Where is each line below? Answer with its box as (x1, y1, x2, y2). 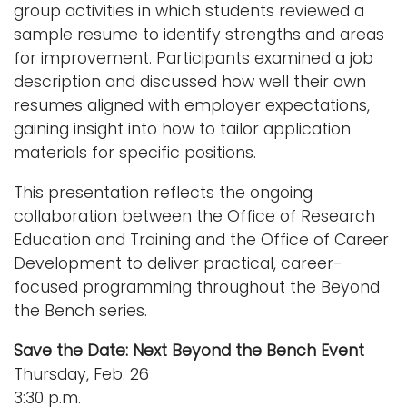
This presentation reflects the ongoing (14, 181, 313, 203)
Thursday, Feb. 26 (14, 362, 149, 385)
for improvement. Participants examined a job (14, 46, 373, 69)
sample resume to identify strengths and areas (14, 23, 384, 45)
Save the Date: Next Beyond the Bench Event (14, 339, 364, 362)
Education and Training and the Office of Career (14, 228, 389, 251)
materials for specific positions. (14, 141, 256, 164)
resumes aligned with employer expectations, (14, 94, 370, 116)
